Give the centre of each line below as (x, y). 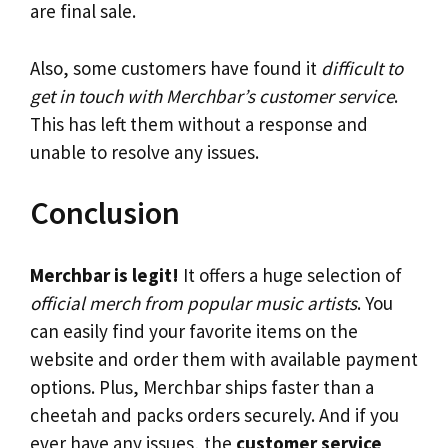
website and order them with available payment (224, 358)
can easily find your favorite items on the (194, 330)
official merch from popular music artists (193, 302)
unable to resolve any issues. (144, 151)
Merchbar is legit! (104, 274)
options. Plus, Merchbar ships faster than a (202, 386)
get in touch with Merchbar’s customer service (212, 95)
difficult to (362, 67)
